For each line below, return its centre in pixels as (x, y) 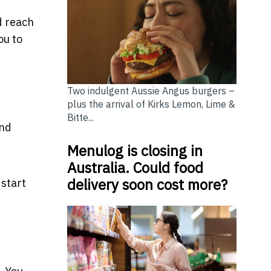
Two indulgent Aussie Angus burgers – (151, 91)
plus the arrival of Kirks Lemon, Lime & (151, 104)
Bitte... (80, 118)
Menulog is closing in (135, 151)
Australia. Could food (135, 168)
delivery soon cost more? (147, 185)
